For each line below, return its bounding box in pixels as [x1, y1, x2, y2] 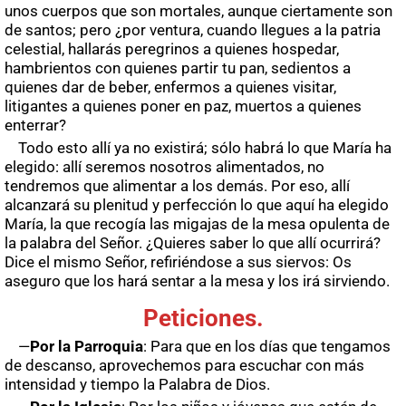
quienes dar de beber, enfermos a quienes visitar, [5, 77, 336, 96]
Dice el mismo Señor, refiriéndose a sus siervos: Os [5, 252, 352, 271]
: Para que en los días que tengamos [143, 336, 391, 355]
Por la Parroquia [30, 336, 143, 355]
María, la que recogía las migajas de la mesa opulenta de [5, 214, 390, 233]
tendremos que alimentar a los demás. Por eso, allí [5, 176, 350, 195]
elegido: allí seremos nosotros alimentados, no [5, 157, 324, 176]
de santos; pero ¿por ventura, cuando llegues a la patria [5, 20, 381, 39]
